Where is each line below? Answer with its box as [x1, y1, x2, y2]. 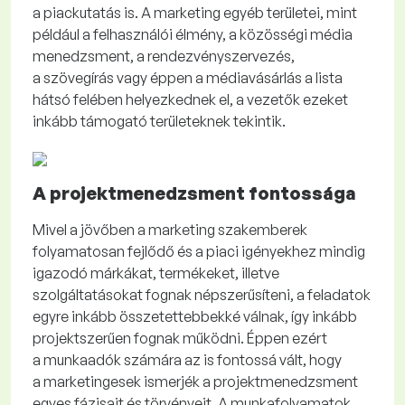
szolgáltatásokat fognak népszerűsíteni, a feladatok [33, 286, 371, 305]
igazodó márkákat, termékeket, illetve [33, 264, 279, 283]
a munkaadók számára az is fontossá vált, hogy [33, 351, 342, 370]
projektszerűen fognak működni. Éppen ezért [33, 329, 327, 348]
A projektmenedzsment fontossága [33, 182, 356, 205]
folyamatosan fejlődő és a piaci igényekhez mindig [33, 242, 365, 261]
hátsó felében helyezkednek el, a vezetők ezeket [33, 90, 348, 109]
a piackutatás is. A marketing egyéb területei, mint [33, 4, 357, 23]
